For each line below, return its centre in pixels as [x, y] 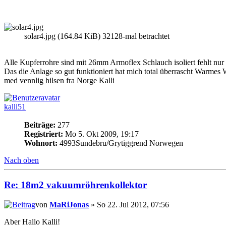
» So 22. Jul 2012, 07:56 [129, 204]
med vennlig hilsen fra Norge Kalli [59, 81]
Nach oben [21, 160]
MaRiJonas [69, 204]
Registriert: [44, 134]
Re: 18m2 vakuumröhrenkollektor [75, 185]
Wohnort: [41, 143]
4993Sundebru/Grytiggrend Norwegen [120, 143]
